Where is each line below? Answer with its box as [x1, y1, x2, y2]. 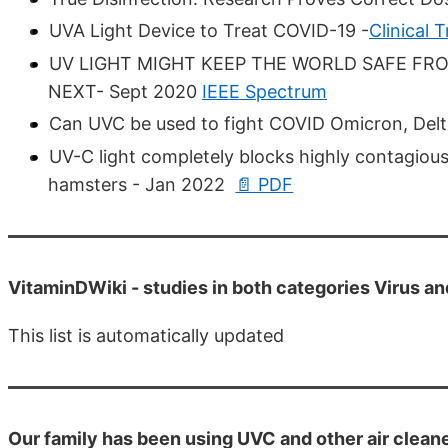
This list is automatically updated [8, 324, 284, 346]
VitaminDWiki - [8, 276, 143, 298]
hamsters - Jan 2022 [48, 173, 230, 195]
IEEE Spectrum [202, 80, 327, 102]
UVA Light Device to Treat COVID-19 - [49, 20, 369, 42]
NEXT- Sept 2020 [48, 80, 202, 102]
